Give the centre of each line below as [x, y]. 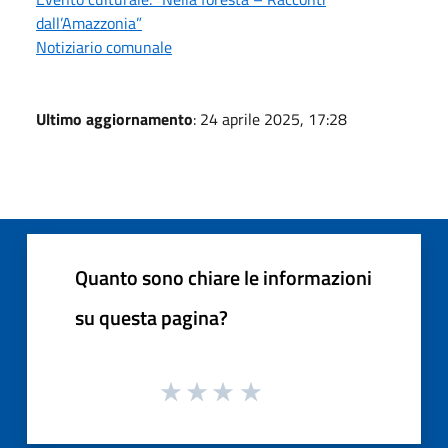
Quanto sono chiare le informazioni [223, 277]
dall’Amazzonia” [89, 22]
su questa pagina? [151, 317]
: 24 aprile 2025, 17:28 [270, 118]
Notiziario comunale [104, 46]
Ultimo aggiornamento [114, 118]
